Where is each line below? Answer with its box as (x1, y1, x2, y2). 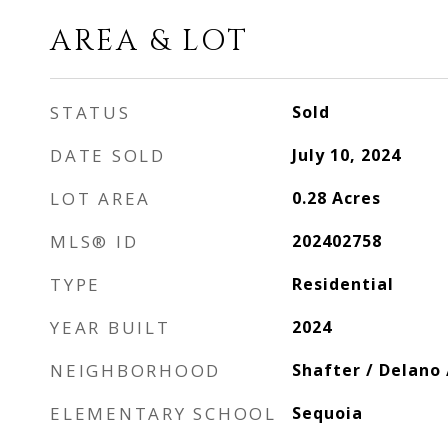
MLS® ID (50, 230, 139, 253)
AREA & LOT (50, 22, 249, 61)
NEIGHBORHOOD (50, 359, 221, 382)
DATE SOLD (50, 144, 166, 167)
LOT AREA (50, 187, 151, 210)
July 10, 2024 (291, 144, 401, 166)
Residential (291, 273, 394, 295)
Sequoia (291, 402, 363, 424)
